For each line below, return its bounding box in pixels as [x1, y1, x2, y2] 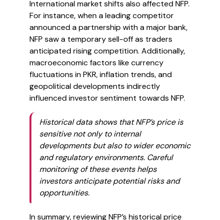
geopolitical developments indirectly [29, 81, 160, 91]
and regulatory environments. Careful [39, 152, 173, 163]
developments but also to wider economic [39, 140, 191, 151]
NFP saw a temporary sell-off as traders [29, 34, 172, 44]
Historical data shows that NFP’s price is [39, 117, 183, 127]
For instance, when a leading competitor [29, 10, 174, 21]
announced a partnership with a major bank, [29, 22, 188, 32]
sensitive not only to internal [39, 129, 141, 139]
